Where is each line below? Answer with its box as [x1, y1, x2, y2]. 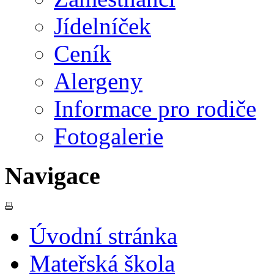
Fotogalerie [54, 122, 163, 149]
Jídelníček [54, 12, 151, 39]
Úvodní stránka [29, 223, 177, 250]
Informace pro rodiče [54, 95, 256, 122]
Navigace [5, 161, 100, 190]
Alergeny [54, 67, 143, 94]
